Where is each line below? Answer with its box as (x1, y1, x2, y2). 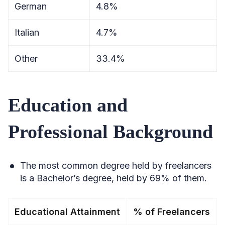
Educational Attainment (15, 206, 120, 217)
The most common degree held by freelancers (20, 160, 211, 171)
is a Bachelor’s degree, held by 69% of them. (20, 173, 207, 183)
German (15, 1, 47, 12)
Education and (8, 94, 128, 116)
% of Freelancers (133, 206, 210, 217)
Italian (15, 27, 39, 38)
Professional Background (8, 121, 213, 142)
